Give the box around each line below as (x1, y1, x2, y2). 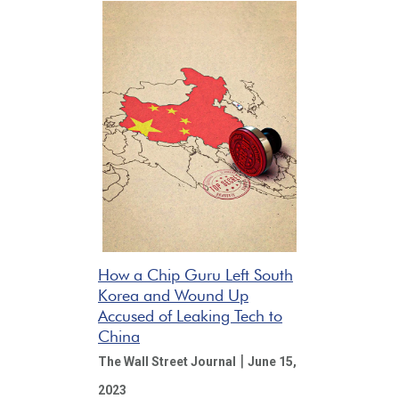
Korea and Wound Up (98, 285, 248, 305)
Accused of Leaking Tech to (98, 305, 282, 325)
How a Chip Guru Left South (98, 265, 293, 284)
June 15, (248, 354, 297, 369)
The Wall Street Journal (98, 354, 236, 369)
